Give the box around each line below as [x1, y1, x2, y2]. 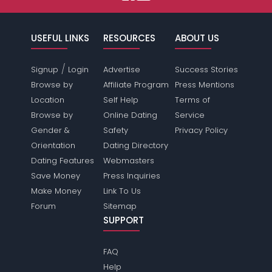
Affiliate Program [103, 79, 169, 91]
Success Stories [174, 64, 238, 76]
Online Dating [103, 109, 157, 121]
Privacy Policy [174, 124, 228, 137]
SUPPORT [103, 214, 144, 227]
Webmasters [103, 155, 154, 167]
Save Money [31, 170, 81, 182]
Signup [31, 64, 59, 76]
